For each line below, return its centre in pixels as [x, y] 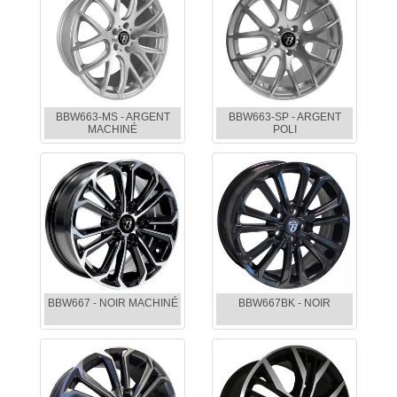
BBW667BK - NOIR [284, 304]
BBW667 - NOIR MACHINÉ [113, 304]
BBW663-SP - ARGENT [284, 117]
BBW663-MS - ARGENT [113, 117]
